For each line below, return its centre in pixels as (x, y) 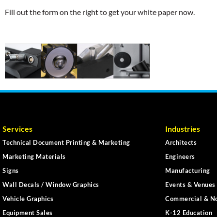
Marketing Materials (34, 157)
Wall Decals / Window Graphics (51, 185)
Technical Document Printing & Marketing (66, 143)
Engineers (180, 157)
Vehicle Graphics (28, 199)
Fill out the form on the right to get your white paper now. (100, 12)
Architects (181, 143)
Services (17, 129)
